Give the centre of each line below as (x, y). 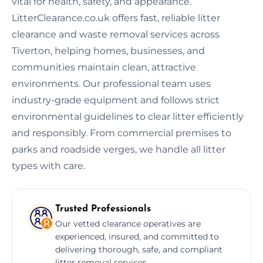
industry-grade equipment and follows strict (116, 100)
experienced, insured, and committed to (137, 236)
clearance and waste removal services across (116, 34)
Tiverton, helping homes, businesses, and (108, 50)
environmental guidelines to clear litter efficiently (128, 116)
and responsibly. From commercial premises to (122, 133)
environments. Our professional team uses (111, 83)
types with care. (48, 166)
